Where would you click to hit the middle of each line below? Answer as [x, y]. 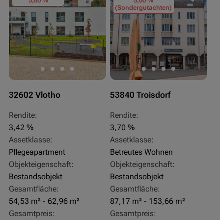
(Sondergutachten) [144, 8]
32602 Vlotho [34, 95]
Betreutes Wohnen [141, 152]
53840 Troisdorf [140, 95]
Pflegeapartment [37, 152]
